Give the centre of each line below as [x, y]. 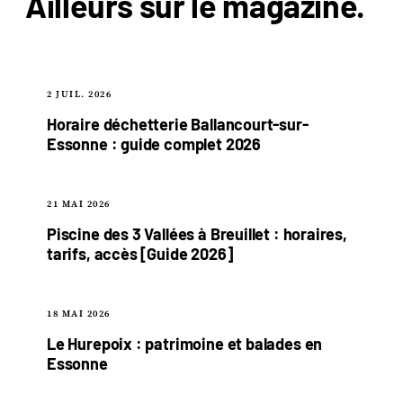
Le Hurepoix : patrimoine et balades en [185, 344]
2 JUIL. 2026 [79, 94]
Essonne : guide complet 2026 [154, 144]
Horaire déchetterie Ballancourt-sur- [178, 125]
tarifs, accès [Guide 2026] [140, 254]
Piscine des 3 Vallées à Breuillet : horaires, [197, 234]
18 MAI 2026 [79, 314]
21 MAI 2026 [79, 204]
